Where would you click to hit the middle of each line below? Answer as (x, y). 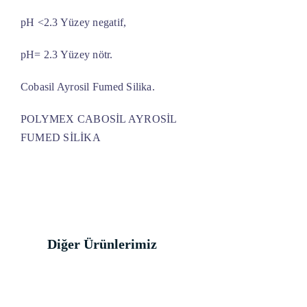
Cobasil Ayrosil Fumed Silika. (87, 87)
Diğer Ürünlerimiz (102, 244)
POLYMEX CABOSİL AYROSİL (98, 119)
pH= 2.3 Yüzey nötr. (66, 55)
